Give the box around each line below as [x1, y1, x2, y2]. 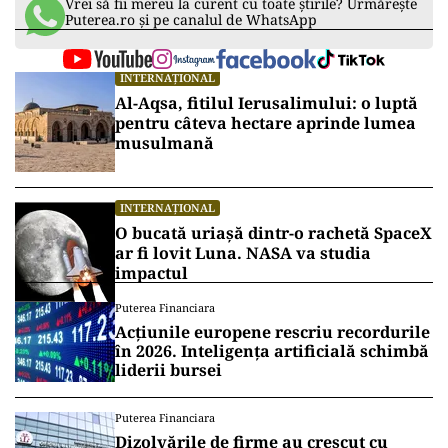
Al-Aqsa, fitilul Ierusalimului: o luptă [115, 92, 418, 114]
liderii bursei [115, 359, 222, 381]
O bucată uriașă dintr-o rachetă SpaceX [115, 222, 432, 244]
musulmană [115, 132, 214, 154]
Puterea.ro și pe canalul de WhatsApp [65, 10, 317, 29]
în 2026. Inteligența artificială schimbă [115, 340, 429, 362]
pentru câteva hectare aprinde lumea [115, 112, 416, 134]
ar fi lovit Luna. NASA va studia [115, 242, 371, 264]
